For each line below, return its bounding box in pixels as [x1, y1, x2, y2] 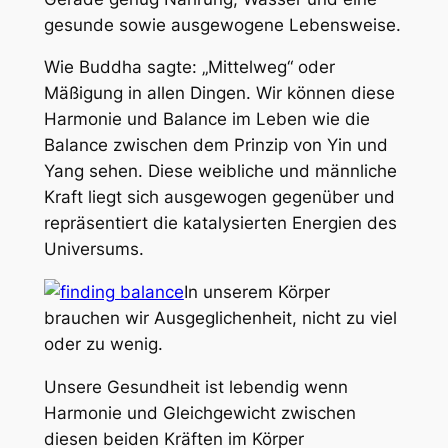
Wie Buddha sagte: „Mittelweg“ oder [43, 57, 335, 78]
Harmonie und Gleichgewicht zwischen [43, 402, 356, 423]
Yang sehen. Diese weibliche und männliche [43, 161, 397, 182]
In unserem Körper [183, 282, 330, 303]
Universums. [43, 239, 144, 260]
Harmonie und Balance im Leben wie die [43, 109, 370, 130]
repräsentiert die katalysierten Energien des [43, 213, 397, 234]
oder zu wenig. [43, 334, 163, 355]
